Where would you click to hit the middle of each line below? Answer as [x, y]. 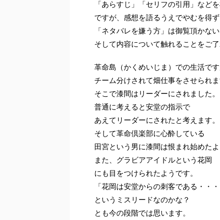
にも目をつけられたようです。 [146, 173]
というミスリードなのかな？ [142, 200]
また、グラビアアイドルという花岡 [153, 160]
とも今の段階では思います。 [142, 213]
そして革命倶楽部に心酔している [150, 133]
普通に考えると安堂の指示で [142, 107]
